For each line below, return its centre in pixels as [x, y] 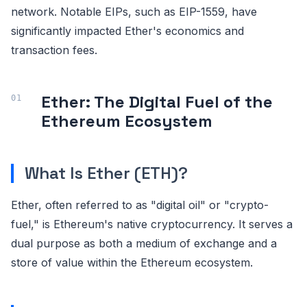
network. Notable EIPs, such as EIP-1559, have [134, 11]
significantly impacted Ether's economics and [127, 30]
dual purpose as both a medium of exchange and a [144, 243]
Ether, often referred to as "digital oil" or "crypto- [140, 205]
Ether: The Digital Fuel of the [157, 101]
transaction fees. [54, 50]
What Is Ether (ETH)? [106, 173]
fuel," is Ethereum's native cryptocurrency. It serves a [152, 224]
